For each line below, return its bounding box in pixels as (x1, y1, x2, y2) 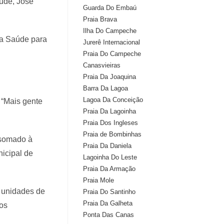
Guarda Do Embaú (83, 4, 136, 11)
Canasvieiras (83, 61, 120, 69)
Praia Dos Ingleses (83, 119, 138, 126)
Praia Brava (83, 15, 117, 23)
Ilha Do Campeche (83, 27, 136, 34)
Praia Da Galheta (83, 199, 132, 207)
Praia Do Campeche (83, 50, 141, 57)
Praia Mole (83, 176, 114, 184)
